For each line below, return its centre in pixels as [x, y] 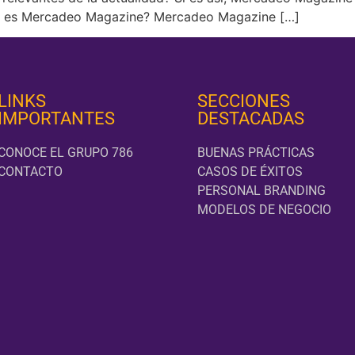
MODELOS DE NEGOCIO [264, 210]
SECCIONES [243, 101]
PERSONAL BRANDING [261, 191]
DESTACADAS [250, 119]
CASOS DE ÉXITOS [250, 172]
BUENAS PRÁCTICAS [256, 153]
